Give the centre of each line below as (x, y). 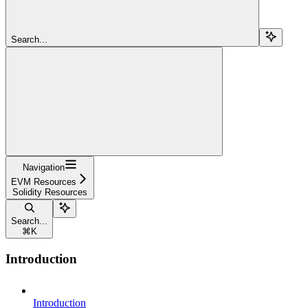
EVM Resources (44, 181)
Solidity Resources (50, 192)
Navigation (44, 167)
